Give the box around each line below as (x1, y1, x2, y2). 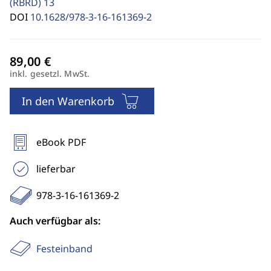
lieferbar (36, 162, 76, 175)
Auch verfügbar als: (10, 214, 100, 227)
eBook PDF (36, 135, 86, 149)
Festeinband (36, 242, 93, 255)
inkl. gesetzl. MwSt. (10, 68, 90, 79)
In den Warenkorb (22, 94, 114, 108)
